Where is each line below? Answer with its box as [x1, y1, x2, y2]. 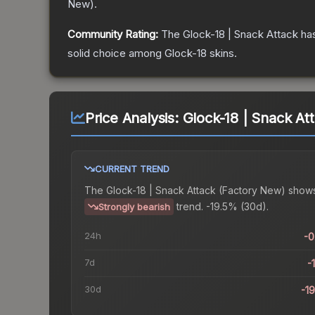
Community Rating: [67, 27, 158, 41]
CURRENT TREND [95, 163, 169, 175]
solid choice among [67, 46, 165, 60]
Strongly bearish [98, 201, 170, 213]
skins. [207, 46, 237, 60]
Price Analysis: [84, 110, 183, 127]
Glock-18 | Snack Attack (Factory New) [106, 184, 285, 197]
